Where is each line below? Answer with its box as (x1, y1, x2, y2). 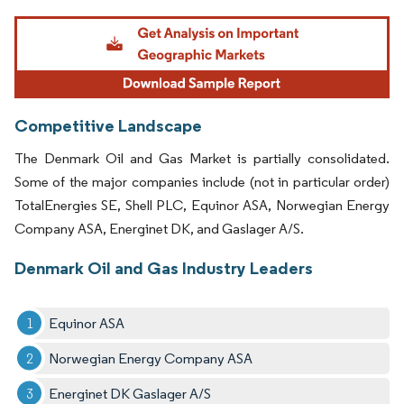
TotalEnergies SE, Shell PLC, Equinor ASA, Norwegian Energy (14, 196, 390, 214)
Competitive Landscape (14, 114, 202, 136)
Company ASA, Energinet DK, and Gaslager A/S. (14, 219, 304, 237)
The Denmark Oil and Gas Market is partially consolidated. (14, 149, 390, 167)
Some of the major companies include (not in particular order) (14, 172, 390, 190)
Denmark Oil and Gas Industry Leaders (14, 256, 313, 279)
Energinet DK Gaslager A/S (49, 384, 212, 402)
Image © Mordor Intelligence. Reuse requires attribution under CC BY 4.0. (23, 11, 360, 25)
